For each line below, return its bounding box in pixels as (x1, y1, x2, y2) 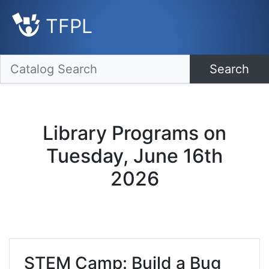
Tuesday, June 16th (46, 144, 223, 168)
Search (210, 62, 249, 77)
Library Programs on (43, 121, 226, 145)
